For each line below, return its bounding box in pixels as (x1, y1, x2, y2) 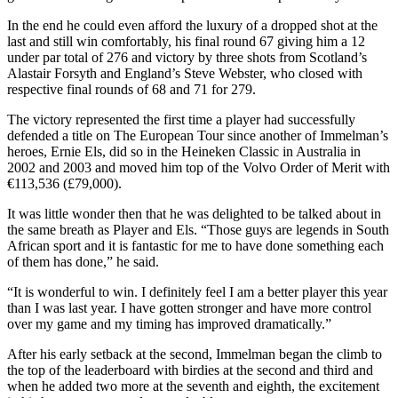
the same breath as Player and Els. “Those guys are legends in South (7, 221, 389, 237)
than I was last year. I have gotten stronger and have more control (7, 299, 371, 315)
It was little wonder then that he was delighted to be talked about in (7, 205, 381, 221)
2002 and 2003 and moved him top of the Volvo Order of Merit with (7, 159, 390, 175)
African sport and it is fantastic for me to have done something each (7, 237, 384, 253)
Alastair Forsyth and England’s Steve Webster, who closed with (7, 65, 362, 81)
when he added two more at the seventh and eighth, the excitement (7, 378, 379, 394)
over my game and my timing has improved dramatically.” (7, 315, 331, 331)
